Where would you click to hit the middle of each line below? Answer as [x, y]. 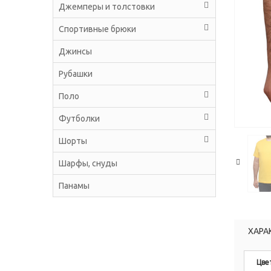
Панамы [74, 185]
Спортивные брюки [97, 29]
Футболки [79, 118]
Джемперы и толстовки [107, 6]
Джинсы [75, 51]
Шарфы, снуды [88, 163]
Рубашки [76, 73]
